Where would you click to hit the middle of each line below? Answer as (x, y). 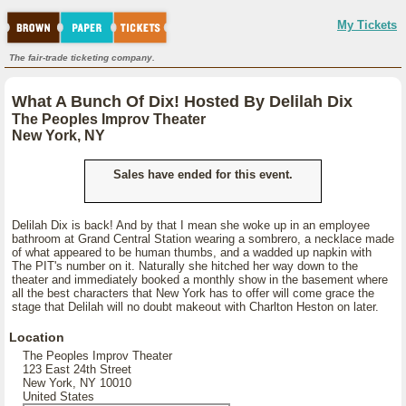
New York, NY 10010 (77, 383)
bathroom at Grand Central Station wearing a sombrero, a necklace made (203, 239)
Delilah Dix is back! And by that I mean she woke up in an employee (191, 225)
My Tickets (367, 25)
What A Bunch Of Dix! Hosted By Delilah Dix (182, 101)
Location (37, 337)
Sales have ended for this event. (203, 174)
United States (58, 396)
